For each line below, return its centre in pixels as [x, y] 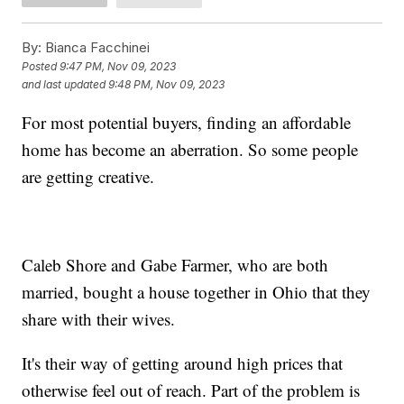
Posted [41, 67]
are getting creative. [88, 176]
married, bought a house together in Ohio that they [197, 291]
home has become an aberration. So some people [190, 149]
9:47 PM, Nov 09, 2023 [118, 67]
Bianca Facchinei [96, 47]
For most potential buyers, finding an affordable [187, 122]
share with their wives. [99, 318]
